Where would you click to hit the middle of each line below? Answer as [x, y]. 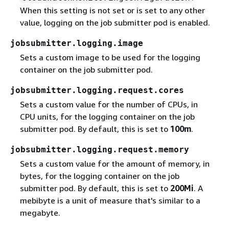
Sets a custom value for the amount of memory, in [114, 163]
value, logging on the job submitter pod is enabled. [115, 22]
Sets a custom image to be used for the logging [110, 57]
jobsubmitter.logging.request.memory [100, 149]
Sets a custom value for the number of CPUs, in [109, 104]
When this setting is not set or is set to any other [112, 10]
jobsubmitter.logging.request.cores [97, 90]
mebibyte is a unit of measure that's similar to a [110, 200]
